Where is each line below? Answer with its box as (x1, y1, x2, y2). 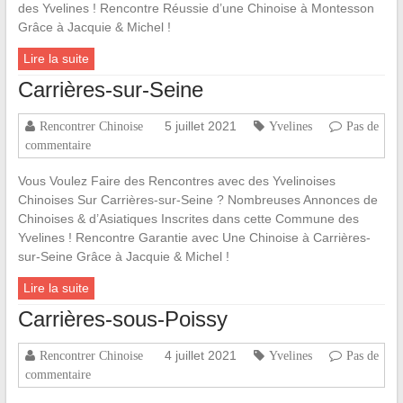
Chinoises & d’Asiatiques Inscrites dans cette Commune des (17, 211, 359, 227)
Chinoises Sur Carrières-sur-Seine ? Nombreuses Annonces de (17, 193, 378, 208)
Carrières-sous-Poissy (17, 307, 228, 332)
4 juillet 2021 (164, 348, 237, 363)
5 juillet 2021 (164, 119, 237, 134)
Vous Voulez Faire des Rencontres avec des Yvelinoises (17, 174, 336, 189)
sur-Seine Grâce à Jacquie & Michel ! (17, 249, 229, 264)
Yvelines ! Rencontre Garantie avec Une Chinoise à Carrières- (17, 230, 371, 246)
